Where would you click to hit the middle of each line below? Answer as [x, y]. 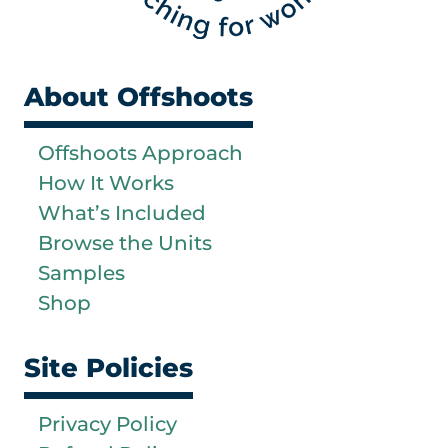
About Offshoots [138, 96]
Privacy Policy [107, 423]
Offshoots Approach [140, 152]
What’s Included [122, 212]
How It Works [106, 182]
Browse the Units [125, 242]
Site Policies [108, 367]
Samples [81, 272]
